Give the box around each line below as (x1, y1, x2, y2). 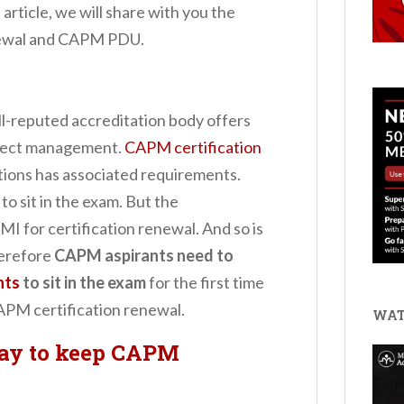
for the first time (146, 272, 264, 293)
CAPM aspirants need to (51, 245, 234, 266)
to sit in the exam (20, 272, 146, 293)
